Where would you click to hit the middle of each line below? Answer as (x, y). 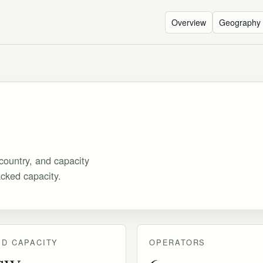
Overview (189, 22)
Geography (240, 22)
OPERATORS (178, 242)
